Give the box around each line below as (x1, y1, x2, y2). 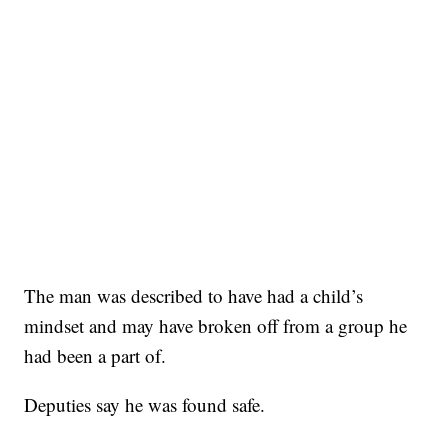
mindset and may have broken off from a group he (24, 313, 408, 339)
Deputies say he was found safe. (24, 392, 266, 418)
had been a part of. (24, 343, 167, 369)
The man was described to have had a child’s (24, 283, 364, 309)
